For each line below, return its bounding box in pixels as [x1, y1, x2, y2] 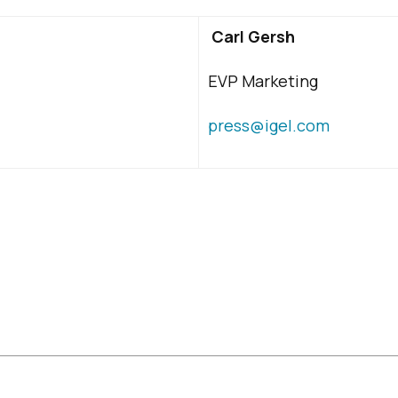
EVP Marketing [208, 70, 318, 92]
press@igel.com [208, 115, 330, 136]
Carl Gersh [211, 26, 295, 47]
